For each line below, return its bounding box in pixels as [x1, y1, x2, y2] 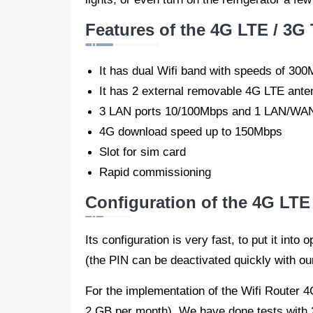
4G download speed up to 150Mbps [99, 124, 282, 138]
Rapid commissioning [99, 165, 211, 179]
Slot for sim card [99, 145, 186, 159]
